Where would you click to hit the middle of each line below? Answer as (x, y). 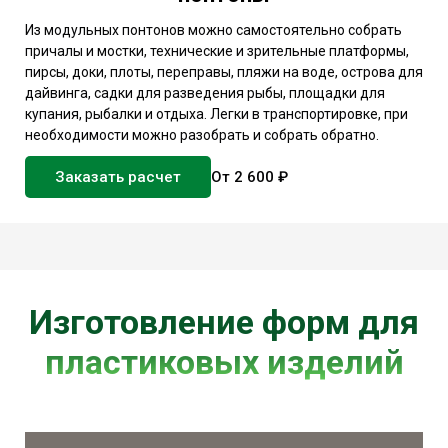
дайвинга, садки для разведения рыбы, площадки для (205, 93)
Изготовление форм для (224, 321)
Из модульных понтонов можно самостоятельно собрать (213, 30)
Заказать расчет (118, 177)
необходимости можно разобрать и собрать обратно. (202, 135)
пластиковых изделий (224, 361)
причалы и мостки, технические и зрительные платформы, (217, 51)
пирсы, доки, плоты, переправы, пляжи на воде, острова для (224, 72)
